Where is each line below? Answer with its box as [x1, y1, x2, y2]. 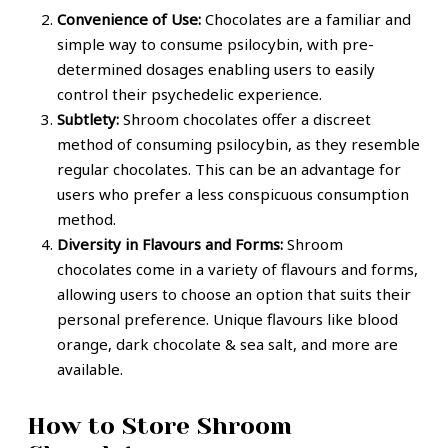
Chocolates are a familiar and [200, 9, 411, 30]
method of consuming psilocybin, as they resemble [56, 134, 420, 155]
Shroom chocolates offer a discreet [118, 109, 371, 130]
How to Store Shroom [26, 412, 292, 441]
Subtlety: [56, 109, 119, 130]
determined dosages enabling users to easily [56, 59, 375, 80]
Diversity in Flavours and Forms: [56, 234, 283, 255]
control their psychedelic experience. [56, 84, 322, 105]
